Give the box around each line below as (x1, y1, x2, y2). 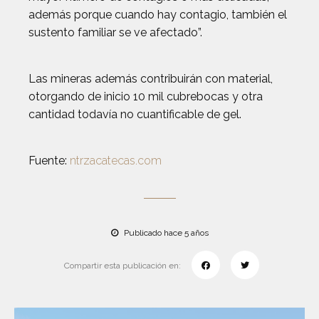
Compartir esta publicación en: (63, 261, 181, 271)
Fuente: (28, 154, 70, 167)
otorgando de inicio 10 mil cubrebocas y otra (28, 90, 263, 103)
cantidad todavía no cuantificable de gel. (28, 108, 241, 121)
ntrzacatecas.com (70, 154, 162, 167)
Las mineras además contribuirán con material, (28, 72, 273, 85)
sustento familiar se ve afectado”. (28, 26, 202, 39)
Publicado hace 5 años (121, 228, 209, 238)
